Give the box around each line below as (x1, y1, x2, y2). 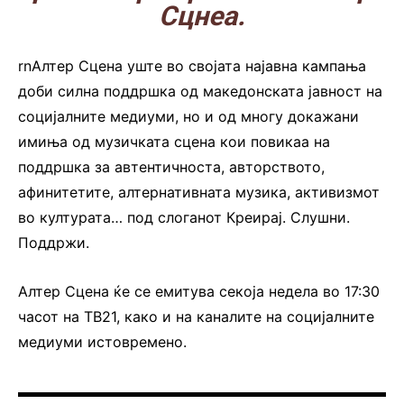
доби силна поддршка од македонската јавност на (18, 82, 382, 101)
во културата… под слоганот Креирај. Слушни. (18, 208, 350, 227)
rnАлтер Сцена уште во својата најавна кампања (18, 57, 366, 76)
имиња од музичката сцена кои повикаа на (18, 133, 330, 151)
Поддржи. (18, 234, 89, 252)
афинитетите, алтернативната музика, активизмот (18, 183, 380, 202)
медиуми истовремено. (18, 333, 187, 352)
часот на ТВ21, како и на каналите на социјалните (18, 308, 374, 326)
